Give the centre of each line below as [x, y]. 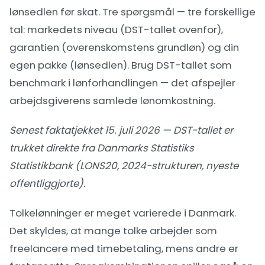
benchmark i [41, 83]
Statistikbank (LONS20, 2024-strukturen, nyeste [124, 166]
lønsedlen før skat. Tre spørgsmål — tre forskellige [132, 12]
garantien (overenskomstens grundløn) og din [124, 47]
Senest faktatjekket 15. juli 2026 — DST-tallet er [121, 130]
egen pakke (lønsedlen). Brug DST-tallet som [121, 65]
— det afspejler [197, 83]
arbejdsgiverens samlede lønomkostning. [112, 101]
